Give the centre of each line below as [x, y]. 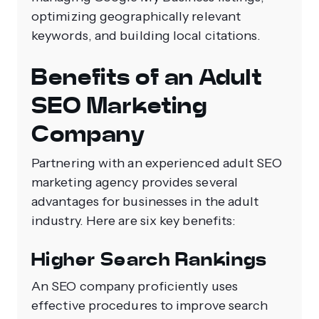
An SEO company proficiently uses [135, 286]
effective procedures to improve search [150, 305]
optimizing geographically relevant [136, 16]
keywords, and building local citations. [146, 35]
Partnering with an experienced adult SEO [157, 163]
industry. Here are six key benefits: [134, 220]
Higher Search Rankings [150, 259]
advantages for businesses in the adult [145, 201]
